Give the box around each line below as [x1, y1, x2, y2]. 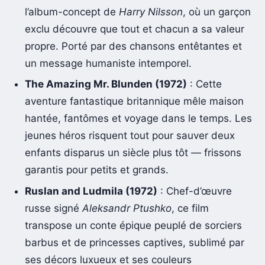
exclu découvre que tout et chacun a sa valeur [25, 22, 245, 35]
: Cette [187, 78, 222, 91]
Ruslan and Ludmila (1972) [25, 185, 158, 197]
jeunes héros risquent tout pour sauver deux [25, 130, 235, 142]
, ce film [172, 202, 209, 214]
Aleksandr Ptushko [82, 202, 172, 214]
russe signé [25, 202, 83, 214]
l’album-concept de [25, 5, 119, 18]
